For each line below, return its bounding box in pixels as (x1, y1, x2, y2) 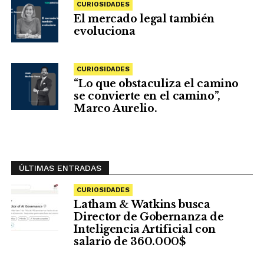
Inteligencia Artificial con (74, 222, 216, 236)
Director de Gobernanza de (74, 210, 224, 223)
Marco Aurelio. (74, 101, 157, 115)
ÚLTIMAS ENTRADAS (18, 163, 101, 173)
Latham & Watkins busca (74, 197, 210, 211)
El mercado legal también (74, 12, 214, 25)
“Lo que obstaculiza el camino (74, 77, 239, 90)
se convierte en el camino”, (74, 89, 220, 103)
